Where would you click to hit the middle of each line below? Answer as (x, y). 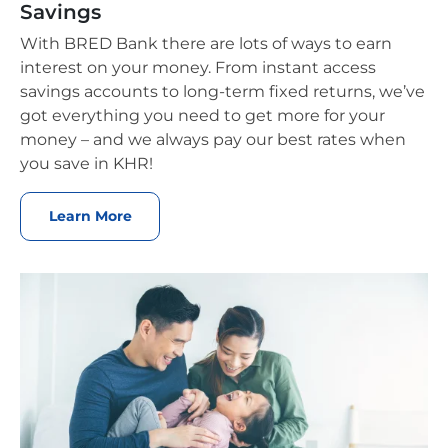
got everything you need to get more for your (202, 115)
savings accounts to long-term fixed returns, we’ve (222, 91)
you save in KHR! (88, 163)
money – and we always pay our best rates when (213, 139)
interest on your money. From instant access (198, 67)
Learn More (90, 215)
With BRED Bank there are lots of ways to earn (206, 43)
